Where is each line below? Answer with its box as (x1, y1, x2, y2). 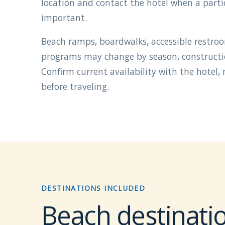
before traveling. (41, 80, 109, 92)
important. (41, 12, 87, 24)
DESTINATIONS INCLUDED (41, 183, 146, 193)
